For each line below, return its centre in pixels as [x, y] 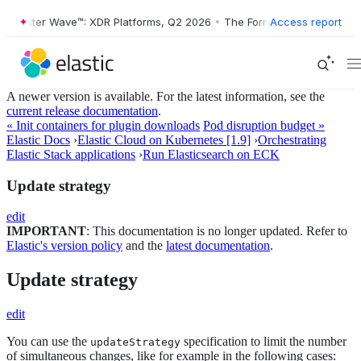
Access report [306, 21]
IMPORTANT [46, 231]
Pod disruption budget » [264, 125]
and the [144, 246]
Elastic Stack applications [71, 154]
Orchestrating [292, 140]
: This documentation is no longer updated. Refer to [217, 231]
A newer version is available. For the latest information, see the [166, 96]
